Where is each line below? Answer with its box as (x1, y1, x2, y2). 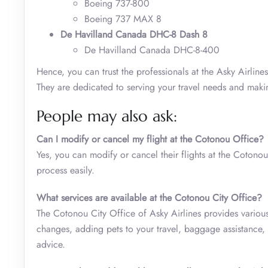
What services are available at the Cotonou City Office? (36, 190, 262, 205)
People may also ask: (36, 106, 177, 126)
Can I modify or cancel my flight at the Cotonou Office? (36, 132, 264, 146)
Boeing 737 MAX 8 (84, 11, 162, 26)
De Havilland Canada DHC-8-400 (84, 42, 220, 57)
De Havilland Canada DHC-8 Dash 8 (60, 27, 208, 41)
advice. (36, 237, 65, 251)
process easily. (36, 163, 95, 177)
